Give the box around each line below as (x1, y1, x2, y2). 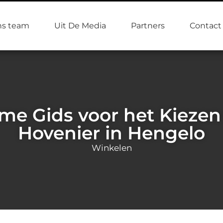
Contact (190, 21, 222, 30)
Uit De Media (54, 21, 106, 30)
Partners (131, 21, 165, 30)
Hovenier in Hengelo (18, 121, 205, 144)
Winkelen (91, 142, 132, 153)
